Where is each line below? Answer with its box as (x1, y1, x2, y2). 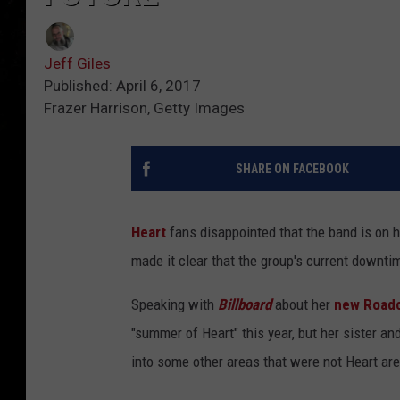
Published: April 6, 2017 (44, 77, 201, 96)
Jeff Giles (44, 54, 111, 73)
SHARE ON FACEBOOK (235, 162, 349, 177)
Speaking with (131, 296, 218, 314)
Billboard (218, 296, 271, 314)
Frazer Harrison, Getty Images (44, 99, 245, 118)
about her (271, 296, 334, 314)
